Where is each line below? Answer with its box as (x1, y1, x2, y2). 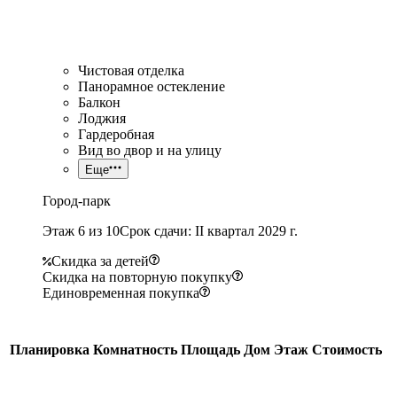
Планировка (10, 341, 90, 357)
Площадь (181, 341, 240, 357)
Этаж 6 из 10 (43, 222, 120, 238)
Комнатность (93, 341, 177, 357)
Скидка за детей (51, 253, 149, 269)
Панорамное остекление (78, 78, 225, 94)
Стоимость (312, 341, 382, 357)
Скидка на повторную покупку (43, 269, 232, 284)
